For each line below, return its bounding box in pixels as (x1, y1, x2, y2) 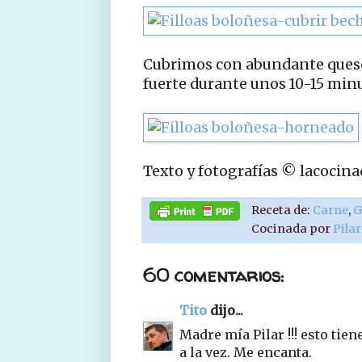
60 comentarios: (143, 263, 284, 288)
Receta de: (251, 202, 314, 217)
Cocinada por (251, 221, 334, 236)
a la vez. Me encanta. (179, 343, 312, 360)
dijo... (207, 301, 243, 318)
